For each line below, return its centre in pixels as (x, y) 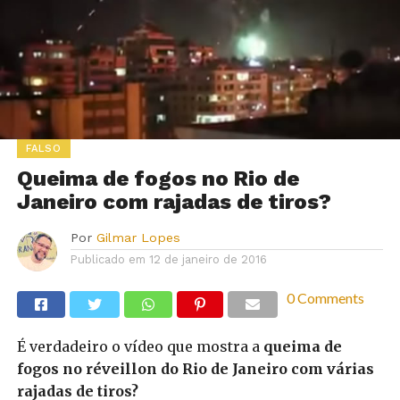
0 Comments (325, 298)
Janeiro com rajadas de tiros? (174, 202)
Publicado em (108, 260)
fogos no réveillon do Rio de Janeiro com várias (195, 369)
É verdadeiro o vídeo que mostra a (140, 347)
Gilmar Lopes (138, 238)
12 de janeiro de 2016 (208, 260)
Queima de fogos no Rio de (158, 179)
